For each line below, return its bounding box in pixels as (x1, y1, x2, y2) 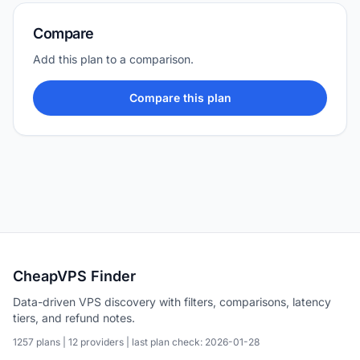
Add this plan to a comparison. (33, 52, 194, 67)
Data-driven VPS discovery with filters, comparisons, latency (13, 295, 331, 309)
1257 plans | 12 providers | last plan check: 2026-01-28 (13, 336, 260, 349)
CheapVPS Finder (13, 268, 136, 285)
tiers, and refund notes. (13, 311, 135, 325)
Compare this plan (129, 91, 231, 105)
